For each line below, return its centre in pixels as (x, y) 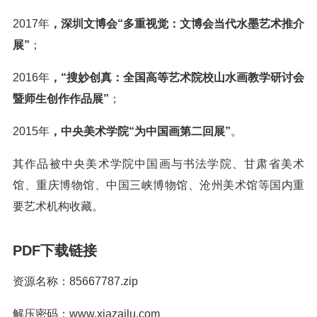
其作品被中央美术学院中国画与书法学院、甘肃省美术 (158, 164)
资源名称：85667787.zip (75, 281)
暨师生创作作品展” (61, 99)
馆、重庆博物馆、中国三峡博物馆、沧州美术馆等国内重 (158, 185)
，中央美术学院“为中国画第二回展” (140, 131)
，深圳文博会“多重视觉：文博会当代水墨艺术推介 (177, 24)
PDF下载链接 (55, 250)
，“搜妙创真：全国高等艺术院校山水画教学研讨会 (177, 77)
